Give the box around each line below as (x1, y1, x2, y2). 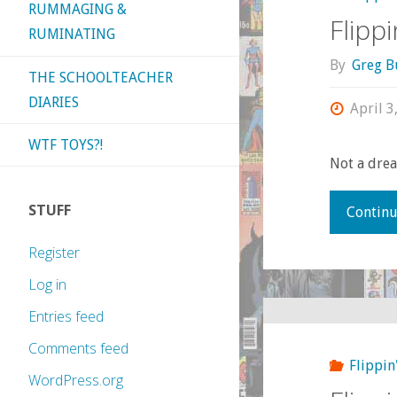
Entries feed (28, 307, 104, 327)
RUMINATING (28, 26, 115, 43)
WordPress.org (28, 370, 123, 391)
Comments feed (28, 339, 128, 359)
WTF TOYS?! (28, 136, 103, 153)
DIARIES (28, 93, 79, 111)
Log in (28, 275, 66, 295)
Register (28, 243, 80, 263)
